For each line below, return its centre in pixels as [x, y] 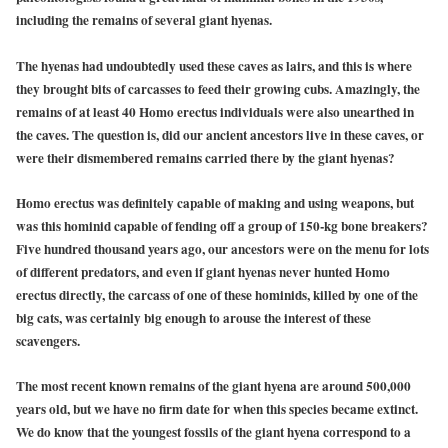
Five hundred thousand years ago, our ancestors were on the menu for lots [222, 248]
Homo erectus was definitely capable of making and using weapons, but [215, 202]
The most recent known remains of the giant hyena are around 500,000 [213, 385]
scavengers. [48, 340]
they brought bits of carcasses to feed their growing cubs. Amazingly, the [218, 88]
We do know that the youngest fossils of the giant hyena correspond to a [213, 431]
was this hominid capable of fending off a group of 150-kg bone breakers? [222, 225]
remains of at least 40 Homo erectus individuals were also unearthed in [215, 111]
